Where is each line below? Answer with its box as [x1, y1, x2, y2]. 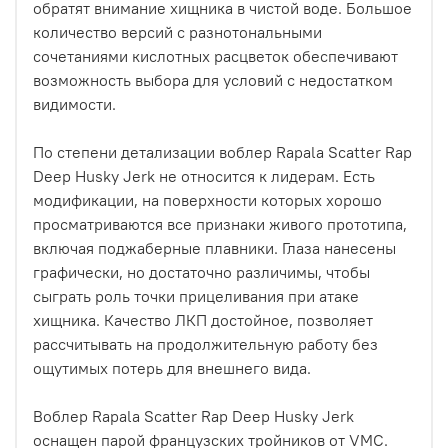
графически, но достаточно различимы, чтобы [33, 261, 370, 282]
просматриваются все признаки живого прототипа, [33, 213, 407, 234]
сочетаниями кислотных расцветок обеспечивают [33, 45, 398, 66]
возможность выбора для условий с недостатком [33, 69, 393, 90]
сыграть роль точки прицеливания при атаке [33, 285, 359, 306]
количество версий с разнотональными [33, 21, 322, 42]
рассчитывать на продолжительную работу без [33, 333, 378, 354]
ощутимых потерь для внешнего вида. [33, 357, 311, 378]
